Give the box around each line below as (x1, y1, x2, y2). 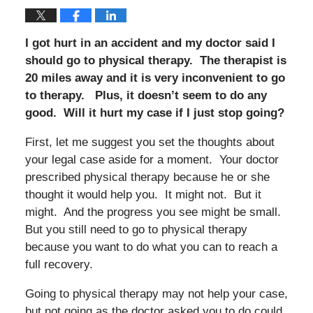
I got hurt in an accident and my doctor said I (24, 36, 275, 50)
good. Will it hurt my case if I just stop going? (24, 105, 284, 119)
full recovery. (24, 257, 96, 271)
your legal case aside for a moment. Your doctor (24, 152, 279, 166)
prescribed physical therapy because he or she (24, 170, 270, 184)
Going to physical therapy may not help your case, (24, 286, 288, 300)
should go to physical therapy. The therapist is (24, 53, 286, 67)
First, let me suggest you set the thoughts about (24, 135, 275, 149)
